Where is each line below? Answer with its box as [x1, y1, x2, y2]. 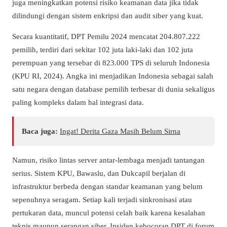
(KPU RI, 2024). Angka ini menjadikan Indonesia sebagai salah [12, 71, 213, 80]
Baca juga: [22, 126, 58, 135]
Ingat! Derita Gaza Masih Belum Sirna [60, 126, 180, 135]
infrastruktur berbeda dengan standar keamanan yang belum [12, 181, 203, 191]
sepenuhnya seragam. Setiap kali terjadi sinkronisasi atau [12, 195, 192, 204]
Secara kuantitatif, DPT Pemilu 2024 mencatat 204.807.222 [12, 31, 200, 41]
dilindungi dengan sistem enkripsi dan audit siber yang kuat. [12, 11, 203, 20]
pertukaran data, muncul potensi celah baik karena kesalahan [12, 208, 205, 217]
